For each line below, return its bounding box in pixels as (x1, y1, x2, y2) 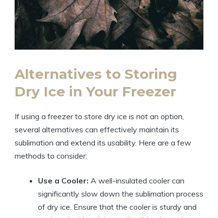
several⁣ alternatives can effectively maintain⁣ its (15, 124, 179, 134)
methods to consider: (15, 150, 87, 161)
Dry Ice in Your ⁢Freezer (15, 83, 176, 100)
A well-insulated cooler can (89, 175, 184, 185)
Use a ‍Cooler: (38, 175, 89, 185)
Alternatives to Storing (15, 65, 177, 82)
